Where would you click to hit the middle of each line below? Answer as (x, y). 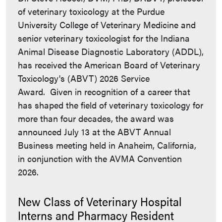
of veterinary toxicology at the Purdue (91, 11)
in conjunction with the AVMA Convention (100, 159)
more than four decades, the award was (96, 118)
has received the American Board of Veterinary (109, 65)
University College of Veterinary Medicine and (107, 25)
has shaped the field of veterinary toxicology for (111, 105)
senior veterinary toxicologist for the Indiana (104, 38)
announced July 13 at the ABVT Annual (94, 132)
